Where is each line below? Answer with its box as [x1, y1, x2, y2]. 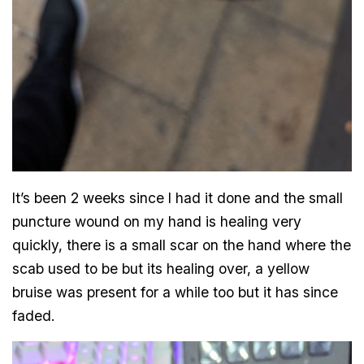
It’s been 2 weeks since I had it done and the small [12, 188, 344, 206]
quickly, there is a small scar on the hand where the [12, 236, 352, 253]
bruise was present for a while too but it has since [12, 283, 339, 301]
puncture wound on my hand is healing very [12, 212, 302, 230]
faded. [12, 306, 55, 324]
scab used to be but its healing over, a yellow [12, 259, 310, 277]
